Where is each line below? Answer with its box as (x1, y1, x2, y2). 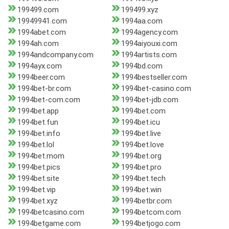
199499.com (17, 5, 59, 15)
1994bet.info (17, 129, 60, 139)
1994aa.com (121, 16, 163, 26)
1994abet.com (17, 28, 66, 37)
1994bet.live (121, 129, 161, 139)
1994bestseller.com (121, 73, 187, 82)
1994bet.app (17, 106, 59, 116)
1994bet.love (121, 140, 164, 150)
